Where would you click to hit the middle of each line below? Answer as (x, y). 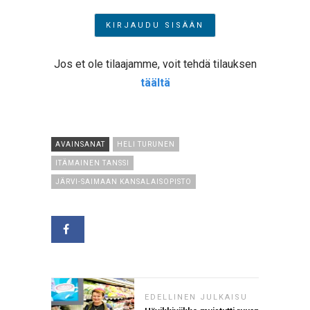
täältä (155, 83)
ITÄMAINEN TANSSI (92, 163)
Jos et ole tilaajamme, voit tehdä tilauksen (155, 64)
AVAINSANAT (80, 145)
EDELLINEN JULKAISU (196, 298)
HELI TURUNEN (146, 145)
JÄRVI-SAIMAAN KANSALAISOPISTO (124, 182)
